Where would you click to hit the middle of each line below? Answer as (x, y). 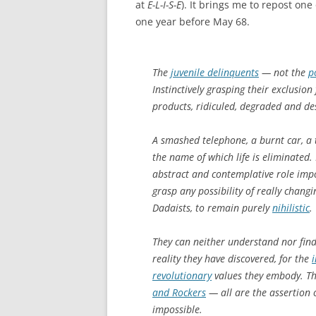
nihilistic (291, 207)
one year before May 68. (193, 21)
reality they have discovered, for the (232, 258)
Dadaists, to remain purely (212, 207)
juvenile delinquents (215, 72)
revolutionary (182, 275)
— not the (284, 72)
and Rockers (179, 292)
